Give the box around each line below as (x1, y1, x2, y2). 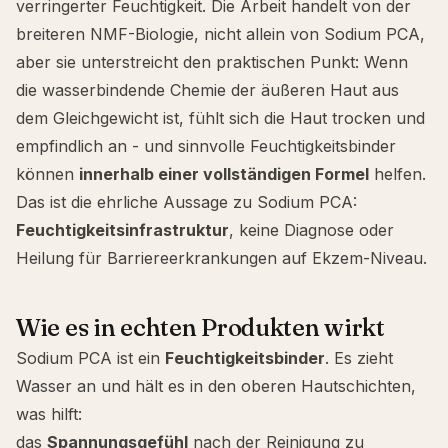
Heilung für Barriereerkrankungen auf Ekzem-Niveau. (16, 248, 427, 268)
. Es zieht (325, 348, 393, 368)
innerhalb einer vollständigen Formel (79, 164, 369, 184)
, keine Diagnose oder (229, 220, 394, 240)
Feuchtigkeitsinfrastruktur (16, 220, 229, 240)
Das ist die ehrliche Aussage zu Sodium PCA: (16, 192, 357, 212)
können (16, 164, 79, 184)
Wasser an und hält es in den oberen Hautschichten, (16, 376, 416, 396)
